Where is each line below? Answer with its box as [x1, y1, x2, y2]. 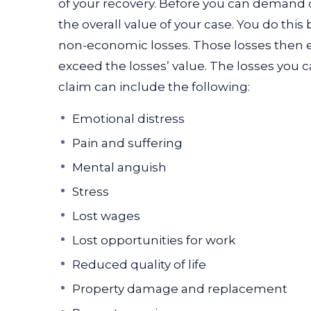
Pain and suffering [72, 135, 183, 150]
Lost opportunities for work [72, 233, 235, 247]
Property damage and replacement [72, 281, 287, 296]
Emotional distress [72, 111, 185, 126]
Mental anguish [72, 160, 167, 174]
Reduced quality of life [72, 257, 206, 271]
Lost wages [72, 208, 140, 223]
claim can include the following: [58, 79, 250, 94]
